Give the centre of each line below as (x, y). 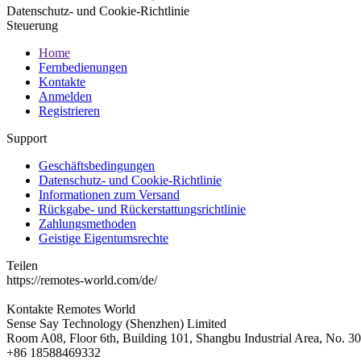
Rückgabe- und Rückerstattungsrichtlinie (142, 209)
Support (27, 138)
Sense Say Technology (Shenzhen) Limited (116, 323)
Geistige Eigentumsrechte (104, 238)
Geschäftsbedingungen (97, 165)
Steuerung (32, 25)
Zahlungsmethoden (87, 223)
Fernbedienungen (83, 67)
